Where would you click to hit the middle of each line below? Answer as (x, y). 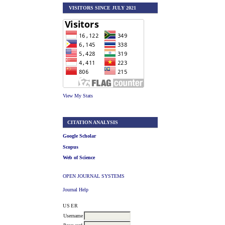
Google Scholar (80, 136)
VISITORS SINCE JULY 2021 (101, 8)
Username (73, 215)
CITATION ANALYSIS (92, 122)
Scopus (71, 147)
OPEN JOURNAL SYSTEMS (94, 176)
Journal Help (76, 189)
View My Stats (78, 96)
